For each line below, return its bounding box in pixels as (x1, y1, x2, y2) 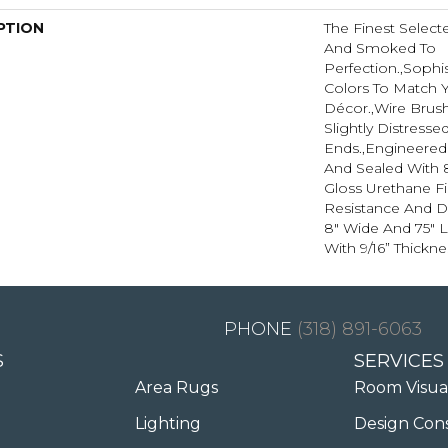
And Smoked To (324, 38, 436, 57)
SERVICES (354, 349, 445, 372)
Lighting (135, 413, 202, 433)
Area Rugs (135, 377, 219, 397)
